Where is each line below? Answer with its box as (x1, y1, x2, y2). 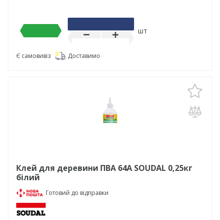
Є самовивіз (16, 52, 51, 60)
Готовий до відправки (45, 189, 109, 197)
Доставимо (68, 52, 100, 60)
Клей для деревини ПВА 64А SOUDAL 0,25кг (16, 163, 192, 173)
